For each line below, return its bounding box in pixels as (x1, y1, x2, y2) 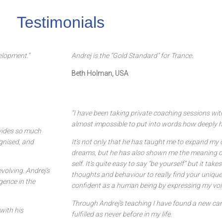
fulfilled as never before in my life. (71, 210, 172, 218)
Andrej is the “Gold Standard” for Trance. (71, 52, 193, 59)
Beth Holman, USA (71, 69, 128, 77)
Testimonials (16, 13, 105, 31)
